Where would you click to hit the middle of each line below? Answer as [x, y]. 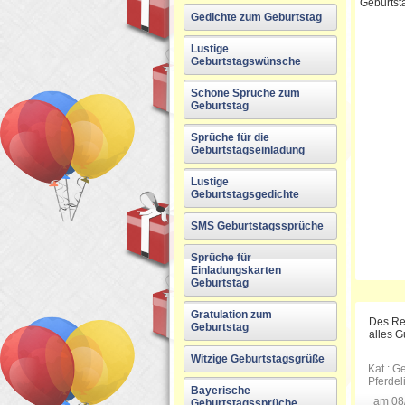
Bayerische [221, 391]
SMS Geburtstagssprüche [257, 226]
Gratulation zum [231, 315]
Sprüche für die [230, 137]
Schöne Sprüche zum [245, 93]
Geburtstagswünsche [246, 61]
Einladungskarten [236, 270]
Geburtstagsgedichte [245, 194]
